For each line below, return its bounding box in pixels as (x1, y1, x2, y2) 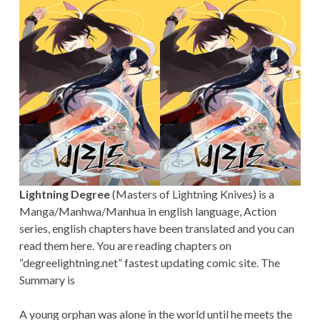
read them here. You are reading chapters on (19, 239, 231, 253)
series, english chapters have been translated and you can (19, 221, 294, 236)
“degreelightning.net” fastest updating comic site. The (19, 256, 280, 270)
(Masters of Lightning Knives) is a (109, 187, 274, 201)
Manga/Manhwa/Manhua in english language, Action (19, 204, 276, 219)
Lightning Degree (19, 187, 110, 201)
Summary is (19, 273, 75, 287)
